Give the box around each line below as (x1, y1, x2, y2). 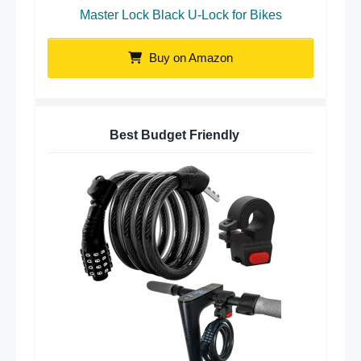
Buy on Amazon (146, 50, 233, 64)
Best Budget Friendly (110, 127, 239, 142)
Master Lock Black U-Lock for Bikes (79, 7, 282, 22)
